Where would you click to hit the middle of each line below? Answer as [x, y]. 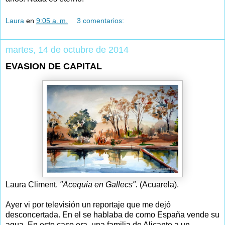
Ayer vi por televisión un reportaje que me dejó [88, 204]
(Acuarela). [159, 184]
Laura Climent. [33, 184]
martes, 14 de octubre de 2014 [67, 49]
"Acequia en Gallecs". [100, 184]
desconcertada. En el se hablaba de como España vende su [113, 214]
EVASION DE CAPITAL [54, 66]
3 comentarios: [101, 20]
